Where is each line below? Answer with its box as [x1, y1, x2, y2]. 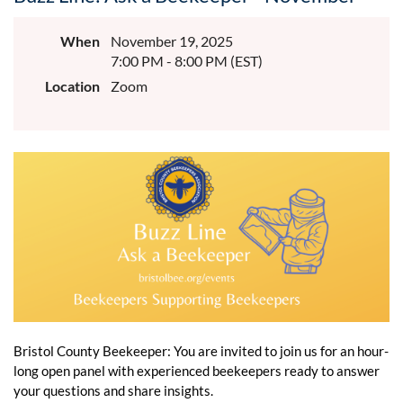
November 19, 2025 [111, 32, 233, 49]
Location [45, 77, 100, 94]
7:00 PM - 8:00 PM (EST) [111, 52, 263, 69]
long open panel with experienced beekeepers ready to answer [13, 363, 380, 380]
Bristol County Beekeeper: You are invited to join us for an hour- [13, 343, 389, 360]
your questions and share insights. [13, 382, 213, 399]
